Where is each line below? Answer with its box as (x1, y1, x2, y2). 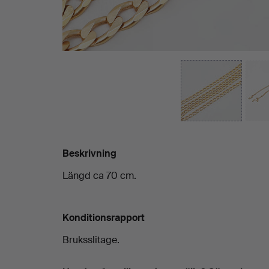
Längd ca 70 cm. (62, 169, 136, 182)
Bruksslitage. (62, 233, 119, 246)
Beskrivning (62, 147, 116, 160)
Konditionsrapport (62, 211, 145, 224)
